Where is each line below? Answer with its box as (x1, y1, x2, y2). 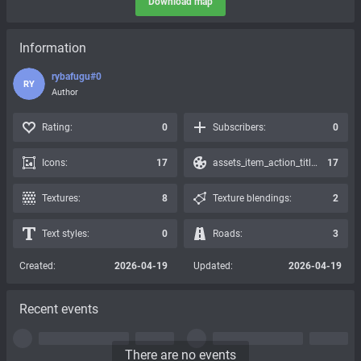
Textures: (42, 193, 81, 204)
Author (52, 86, 78, 98)
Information (19, 40, 86, 56)
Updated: (193, 260, 233, 272)
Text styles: (42, 228, 89, 239)
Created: (19, 260, 56, 272)
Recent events (19, 301, 98, 317)
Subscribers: (213, 122, 266, 133)
